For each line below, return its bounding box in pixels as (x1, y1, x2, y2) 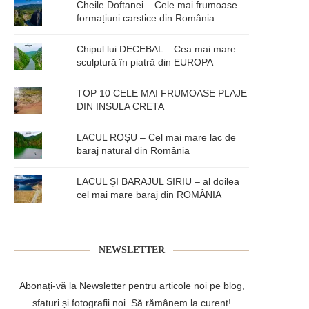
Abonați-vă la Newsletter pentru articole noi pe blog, (19, 279, 245, 291)
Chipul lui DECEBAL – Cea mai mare (77, 43, 237, 54)
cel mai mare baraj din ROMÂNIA (77, 188, 222, 200)
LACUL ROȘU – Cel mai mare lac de (77, 131, 237, 143)
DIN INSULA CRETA (77, 100, 165, 112)
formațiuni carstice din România (77, 12, 215, 23)
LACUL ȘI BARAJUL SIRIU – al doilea (77, 175, 240, 187)
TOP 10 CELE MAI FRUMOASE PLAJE (77, 87, 248, 99)
